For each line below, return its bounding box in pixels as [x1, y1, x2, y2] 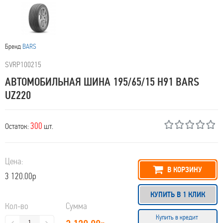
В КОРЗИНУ [165, 165, 203, 175]
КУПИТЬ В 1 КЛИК [150, 190, 205, 200]
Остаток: [5, 121, 30, 131]
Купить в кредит [155, 213, 200, 222]
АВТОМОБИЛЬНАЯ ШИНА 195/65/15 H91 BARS [5, 75, 199, 89]
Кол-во [5, 201, 28, 212]
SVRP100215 [5, 60, 41, 69]
